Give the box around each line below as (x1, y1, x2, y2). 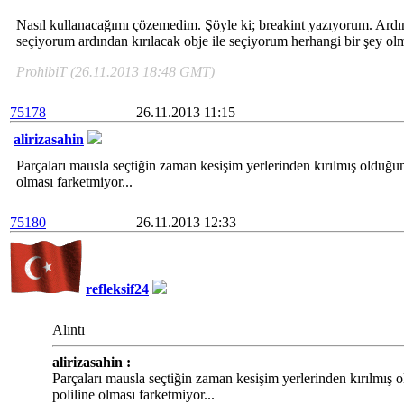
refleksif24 (86, 281, 149, 297)
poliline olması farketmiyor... (52, 387, 215, 402)
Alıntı (52, 322, 85, 337)
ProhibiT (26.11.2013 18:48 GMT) (16, 64, 215, 79)
